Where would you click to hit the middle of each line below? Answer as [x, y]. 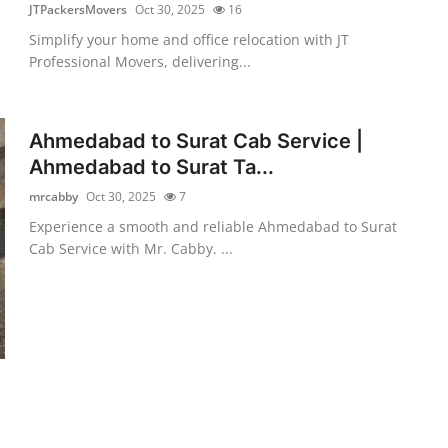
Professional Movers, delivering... [140, 61]
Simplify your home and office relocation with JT [189, 39]
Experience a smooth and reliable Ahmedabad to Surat [213, 226]
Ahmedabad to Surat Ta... [152, 166]
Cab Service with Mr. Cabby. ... [131, 248]
